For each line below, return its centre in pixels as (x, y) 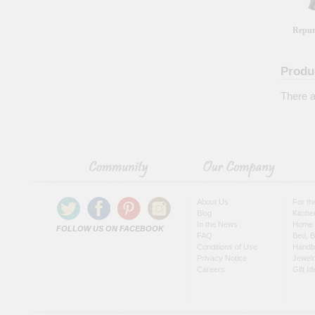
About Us (213, 202)
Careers (211, 269)
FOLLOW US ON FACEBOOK (110, 229)
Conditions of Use (227, 247)
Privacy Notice (222, 258)
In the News (217, 224)
